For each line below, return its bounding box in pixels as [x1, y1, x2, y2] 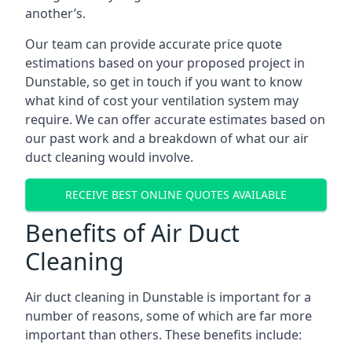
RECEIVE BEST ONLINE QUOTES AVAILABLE [65, 187, 287, 203]
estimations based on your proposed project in [25, 53, 305, 71]
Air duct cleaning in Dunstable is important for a [25, 288, 311, 306]
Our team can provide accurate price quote [25, 35, 282, 53]
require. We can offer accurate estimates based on [25, 110, 325, 128]
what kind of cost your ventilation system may [25, 91, 299, 109]
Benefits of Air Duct [25, 216, 240, 249]
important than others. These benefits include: [25, 325, 302, 343]
